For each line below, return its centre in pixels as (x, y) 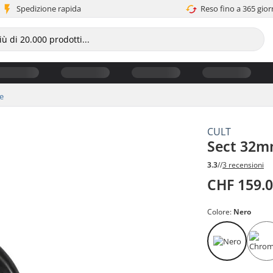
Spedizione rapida (49, 9)
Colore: (221, 212)
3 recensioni (243, 165)
